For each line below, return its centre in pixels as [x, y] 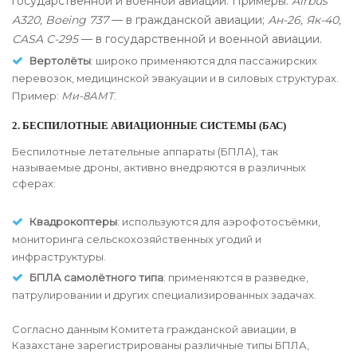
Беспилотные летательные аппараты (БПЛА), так [145, 152]
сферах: [34, 184]
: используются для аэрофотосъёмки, [219, 222]
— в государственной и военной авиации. [200, 39]
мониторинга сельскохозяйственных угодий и [137, 239]
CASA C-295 [45, 39]
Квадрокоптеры [73, 222]
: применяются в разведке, [236, 278]
